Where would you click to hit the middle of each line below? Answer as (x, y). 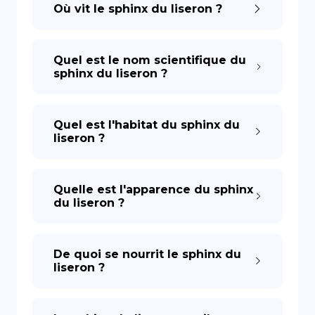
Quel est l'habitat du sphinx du (147, 125)
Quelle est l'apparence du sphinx (153, 189)
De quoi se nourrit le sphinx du (147, 254)
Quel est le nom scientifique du (150, 60)
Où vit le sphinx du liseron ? (138, 9)
